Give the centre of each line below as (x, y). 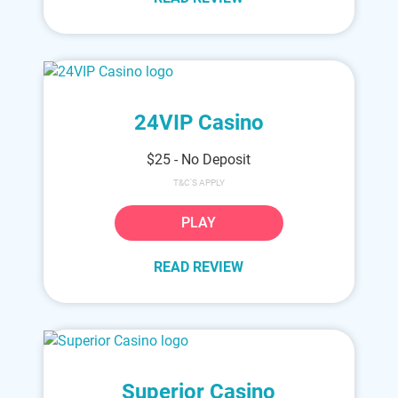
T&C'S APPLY (199, 183)
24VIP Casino (199, 123)
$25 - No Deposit (199, 160)
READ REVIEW (199, 267)
